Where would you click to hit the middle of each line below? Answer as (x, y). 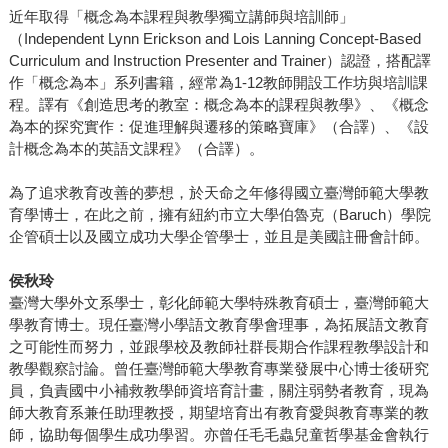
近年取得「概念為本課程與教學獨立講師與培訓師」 (181, 17)
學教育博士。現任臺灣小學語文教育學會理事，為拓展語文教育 (218, 325)
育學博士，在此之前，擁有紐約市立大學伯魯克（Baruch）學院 (219, 215)
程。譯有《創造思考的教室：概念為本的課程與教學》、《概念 (218, 105)
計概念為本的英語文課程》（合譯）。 (136, 149)
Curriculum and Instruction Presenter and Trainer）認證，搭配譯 (219, 61)
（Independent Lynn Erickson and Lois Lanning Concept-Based (214, 39)
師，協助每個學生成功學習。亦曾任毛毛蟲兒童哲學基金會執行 (218, 435)
